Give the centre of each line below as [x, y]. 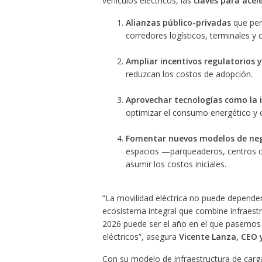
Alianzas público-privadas [178, 23]
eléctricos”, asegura [140, 237]
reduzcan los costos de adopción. [189, 74]
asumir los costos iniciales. [176, 164]
